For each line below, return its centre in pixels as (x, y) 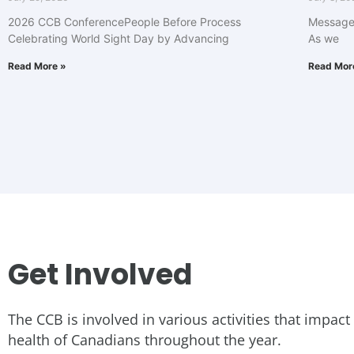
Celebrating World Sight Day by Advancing (119, 38)
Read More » (37, 66)
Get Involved (100, 274)
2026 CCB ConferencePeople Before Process (124, 21)
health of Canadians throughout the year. (145, 339)
